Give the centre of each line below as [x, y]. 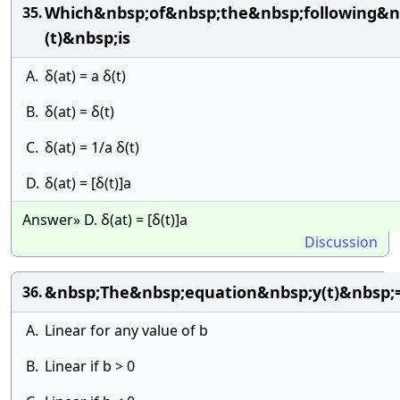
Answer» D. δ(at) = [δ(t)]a [105, 220]
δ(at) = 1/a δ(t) [92, 147]
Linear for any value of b [126, 330]
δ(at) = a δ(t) [85, 76]
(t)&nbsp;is [87, 37]
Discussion [341, 242]
